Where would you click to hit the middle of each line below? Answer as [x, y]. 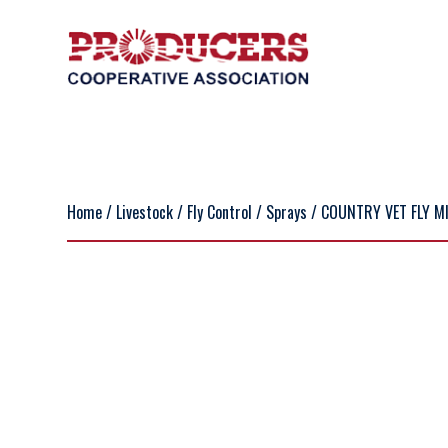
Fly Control [220, 212]
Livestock [145, 212]
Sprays [287, 212]
